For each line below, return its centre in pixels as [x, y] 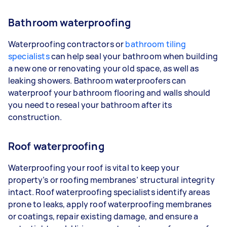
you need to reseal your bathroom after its [90, 105]
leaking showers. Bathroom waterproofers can [97, 80]
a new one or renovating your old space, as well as [104, 68]
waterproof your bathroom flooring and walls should [109, 92]
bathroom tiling [156, 44]
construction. [36, 117]
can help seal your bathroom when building [134, 56]
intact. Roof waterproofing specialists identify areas [109, 192]
